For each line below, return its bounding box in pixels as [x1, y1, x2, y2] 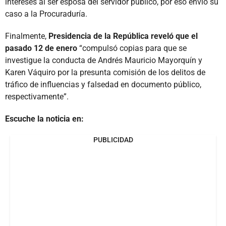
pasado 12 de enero [5, 43, 77, 53]
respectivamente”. [5, 91, 69, 101]
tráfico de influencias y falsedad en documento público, [5, 79, 201, 89]
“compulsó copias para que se [77, 43, 187, 53]
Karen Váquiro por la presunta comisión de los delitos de [5, 67, 205, 77]
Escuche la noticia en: [5, 114, 84, 124]
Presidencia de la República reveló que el [48, 31, 198, 41]
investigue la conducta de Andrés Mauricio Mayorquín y [5, 55, 202, 65]
